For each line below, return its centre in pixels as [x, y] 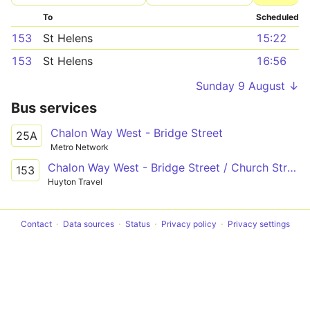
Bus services [54, 108]
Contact [36, 224]
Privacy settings [258, 224]
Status [137, 224]
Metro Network [80, 147]
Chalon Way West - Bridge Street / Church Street [292, 167]
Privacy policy [189, 224]
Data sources [88, 224]
